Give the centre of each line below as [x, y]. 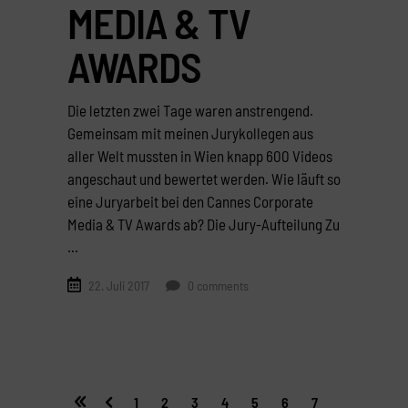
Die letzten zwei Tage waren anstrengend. [190, 111]
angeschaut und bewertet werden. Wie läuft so [204, 179]
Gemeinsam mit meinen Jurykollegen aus [190, 133]
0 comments [217, 286]
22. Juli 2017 [119, 286]
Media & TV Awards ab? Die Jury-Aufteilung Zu [204, 224]
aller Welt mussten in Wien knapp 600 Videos [200, 156]
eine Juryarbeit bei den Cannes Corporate [190, 202]
